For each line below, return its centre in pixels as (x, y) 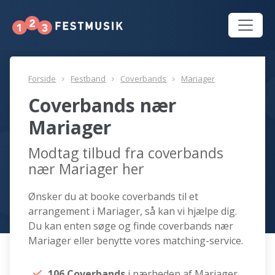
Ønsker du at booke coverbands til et (114, 197)
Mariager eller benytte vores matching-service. (136, 241)
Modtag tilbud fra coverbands (126, 153)
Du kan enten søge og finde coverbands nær (131, 226)
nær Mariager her (87, 169)
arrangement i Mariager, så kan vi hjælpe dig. (133, 211)
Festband (88, 79)
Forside (42, 79)
